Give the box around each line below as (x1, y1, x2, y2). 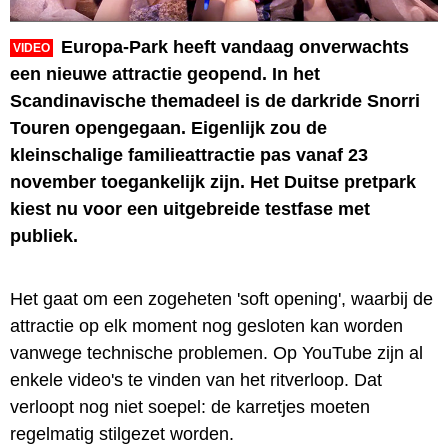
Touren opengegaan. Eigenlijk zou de (10, 117, 327, 138)
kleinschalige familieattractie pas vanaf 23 (10, 144, 368, 165)
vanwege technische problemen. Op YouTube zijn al (10, 342, 423, 363)
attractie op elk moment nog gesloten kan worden (10, 315, 403, 336)
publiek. (10, 225, 78, 246)
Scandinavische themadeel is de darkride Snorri (10, 90, 420, 111)
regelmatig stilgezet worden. (10, 423, 234, 444)
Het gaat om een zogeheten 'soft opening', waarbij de (10, 288, 433, 309)
